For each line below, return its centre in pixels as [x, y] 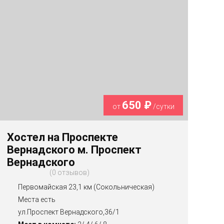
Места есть [37, 199]
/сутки [163, 106]
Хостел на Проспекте [63, 137]
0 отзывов [70, 172]
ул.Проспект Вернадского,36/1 [69, 212]
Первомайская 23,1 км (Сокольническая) [86, 187]
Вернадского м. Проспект [74, 149]
